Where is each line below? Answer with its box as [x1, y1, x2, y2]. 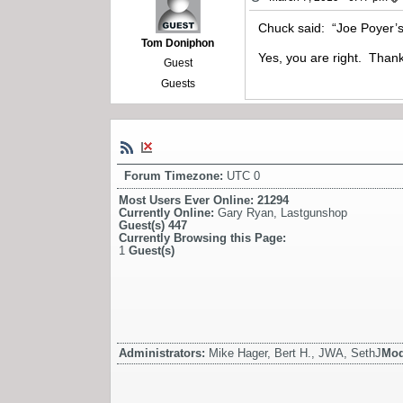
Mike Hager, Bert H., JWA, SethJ [209, 345, 381, 360]
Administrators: [119, 345, 209, 360]
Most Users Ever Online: [119, 193, 257, 207]
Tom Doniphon [141, 37, 215, 50]
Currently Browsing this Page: [119, 230, 286, 245]
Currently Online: [119, 205, 218, 219]
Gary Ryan [218, 205, 273, 219]
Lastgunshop [281, 205, 347, 219]
